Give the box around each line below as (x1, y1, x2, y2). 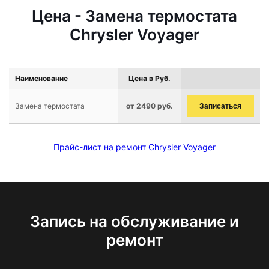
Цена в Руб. (128, 74, 171, 83)
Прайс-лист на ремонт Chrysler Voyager (53, 142, 216, 152)
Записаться (199, 102, 241, 110)
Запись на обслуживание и (30, 212, 239, 231)
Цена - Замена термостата (32, 7, 237, 25)
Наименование (15, 74, 68, 83)
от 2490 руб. (126, 101, 173, 110)
